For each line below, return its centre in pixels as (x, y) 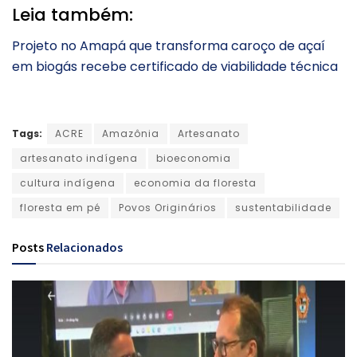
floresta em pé (60, 207)
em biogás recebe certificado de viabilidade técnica (175, 66)
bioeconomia (194, 158)
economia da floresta (195, 182)
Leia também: (73, 14)
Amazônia (131, 133)
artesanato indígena (79, 158)
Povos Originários (168, 207)
